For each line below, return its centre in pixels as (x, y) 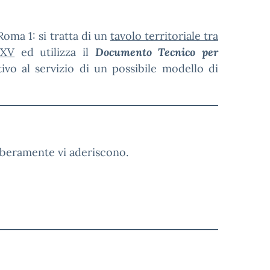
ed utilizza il (55, 52)
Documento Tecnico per (157, 52)
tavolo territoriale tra (164, 36)
